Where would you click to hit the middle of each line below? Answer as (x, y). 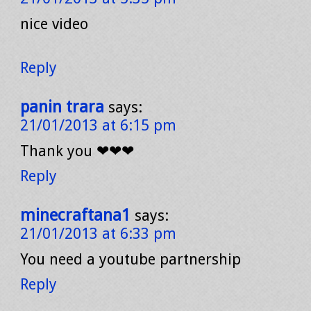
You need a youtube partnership (131, 259)
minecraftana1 (75, 215)
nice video (54, 24)
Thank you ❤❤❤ (77, 151)
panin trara (62, 107)
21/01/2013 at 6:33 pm (98, 234)
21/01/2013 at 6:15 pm (98, 125)
